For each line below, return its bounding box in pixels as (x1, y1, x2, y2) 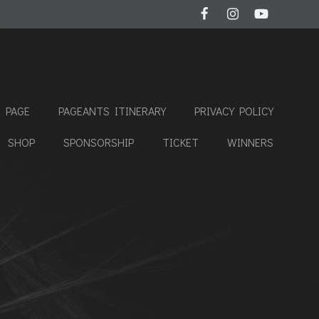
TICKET (162, 135, 199, 150)
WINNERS (227, 135, 273, 150)
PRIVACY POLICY (194, 103, 273, 118)
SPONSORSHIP (63, 135, 134, 150)
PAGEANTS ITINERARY (58, 103, 166, 118)
